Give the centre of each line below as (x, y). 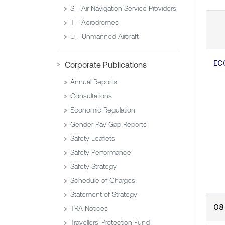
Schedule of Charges (103, 181)
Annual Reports (94, 82)
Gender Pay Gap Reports (108, 124)
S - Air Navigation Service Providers (123, 8)
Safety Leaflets (93, 138)
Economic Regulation (103, 110)
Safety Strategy (93, 166)
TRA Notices (89, 209)
